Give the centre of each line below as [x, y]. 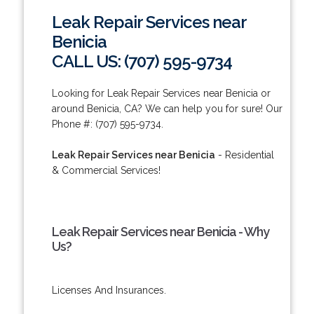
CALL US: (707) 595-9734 [142, 61]
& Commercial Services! [106, 170]
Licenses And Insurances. [109, 290]
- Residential [244, 155]
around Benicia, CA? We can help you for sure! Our [167, 108]
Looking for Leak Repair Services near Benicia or [161, 93]
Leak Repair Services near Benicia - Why [160, 231]
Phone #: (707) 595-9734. [107, 124]
